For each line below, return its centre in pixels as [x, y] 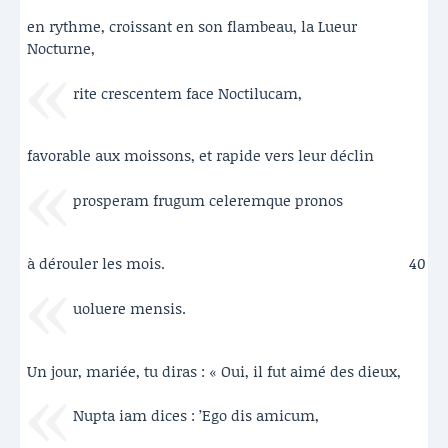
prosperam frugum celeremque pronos [207, 200]
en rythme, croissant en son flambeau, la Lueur [192, 25]
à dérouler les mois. [96, 263]
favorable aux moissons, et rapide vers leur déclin [200, 155]
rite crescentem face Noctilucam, [187, 92]
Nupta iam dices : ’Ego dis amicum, [195, 415]
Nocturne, [61, 47]
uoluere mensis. [129, 307]
